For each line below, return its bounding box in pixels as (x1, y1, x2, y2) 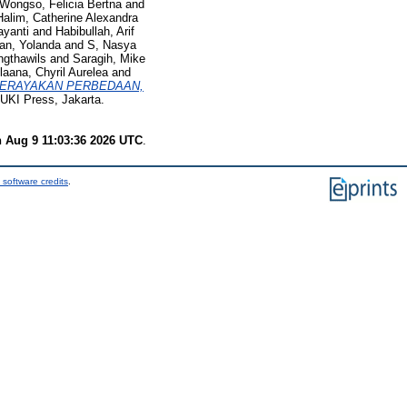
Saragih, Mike (73, 51, 145, 65)
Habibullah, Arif (55, 24, 134, 38)
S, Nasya (87, 37, 136, 52)
